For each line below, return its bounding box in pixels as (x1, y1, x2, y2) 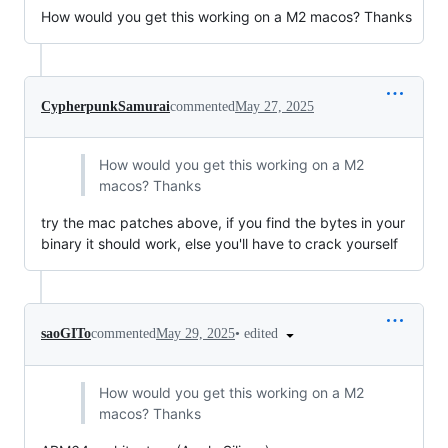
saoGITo (41, 326, 91, 342)
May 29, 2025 (156, 326, 235, 342)
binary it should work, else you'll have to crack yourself (41, 235, 398, 252)
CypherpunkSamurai (41, 99, 170, 114)
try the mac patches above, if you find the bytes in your (41, 214, 405, 231)
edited (244, 326, 282, 341)
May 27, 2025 (235, 99, 314, 114)
